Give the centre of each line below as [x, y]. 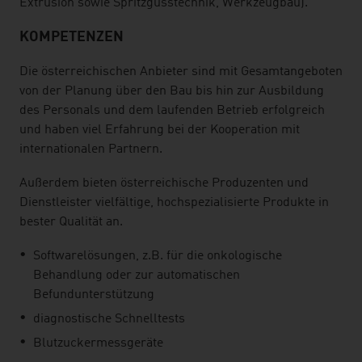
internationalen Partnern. [91, 149]
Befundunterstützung [94, 295]
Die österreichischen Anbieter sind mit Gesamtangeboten [181, 72]
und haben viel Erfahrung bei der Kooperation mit [160, 130]
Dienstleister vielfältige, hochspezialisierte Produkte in [174, 203]
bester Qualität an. [71, 222]
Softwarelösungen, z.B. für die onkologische [158, 256]
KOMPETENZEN [72, 37]
